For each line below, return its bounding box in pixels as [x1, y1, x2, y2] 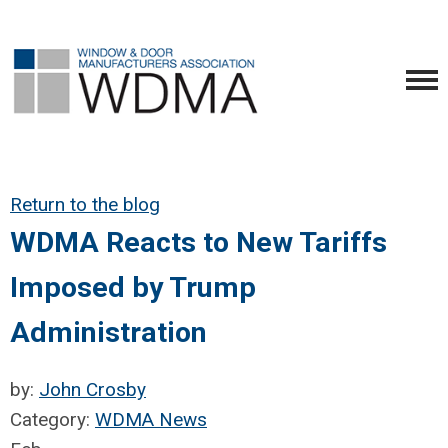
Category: [10, 408, 95, 431]
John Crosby [39, 378, 146, 401]
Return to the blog [10, 193, 160, 216]
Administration [10, 316, 207, 349]
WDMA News [95, 408, 207, 431]
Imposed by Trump [10, 271, 256, 304]
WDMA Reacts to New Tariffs [10, 226, 387, 259]
